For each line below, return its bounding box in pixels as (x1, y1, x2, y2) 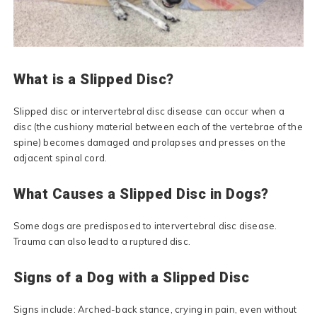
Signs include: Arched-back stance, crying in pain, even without (13, 304, 297, 316)
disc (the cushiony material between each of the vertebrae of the (13, 121, 303, 133)
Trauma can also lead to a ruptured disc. (13, 236, 190, 248)
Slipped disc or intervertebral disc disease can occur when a (13, 105, 285, 117)
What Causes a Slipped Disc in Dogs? (13, 185, 269, 203)
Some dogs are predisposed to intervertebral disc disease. (13, 220, 277, 232)
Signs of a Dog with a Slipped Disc (13, 269, 249, 287)
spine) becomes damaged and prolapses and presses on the (13, 137, 287, 149)
